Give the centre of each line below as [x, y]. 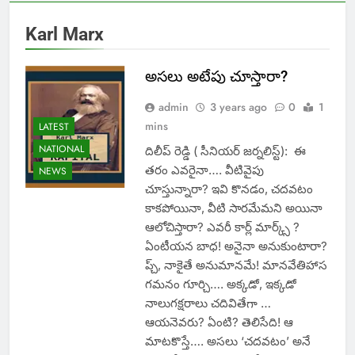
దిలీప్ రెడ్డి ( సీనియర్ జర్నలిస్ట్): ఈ [227, 151]
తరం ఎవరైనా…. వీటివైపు [204, 170]
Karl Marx [65, 34]
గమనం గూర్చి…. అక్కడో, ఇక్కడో [220, 284]
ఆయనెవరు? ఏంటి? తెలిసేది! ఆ [219, 323]
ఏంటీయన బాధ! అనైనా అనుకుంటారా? [236, 246]
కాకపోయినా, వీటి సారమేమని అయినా [233, 208]
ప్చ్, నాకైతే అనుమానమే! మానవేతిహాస [236, 265]
